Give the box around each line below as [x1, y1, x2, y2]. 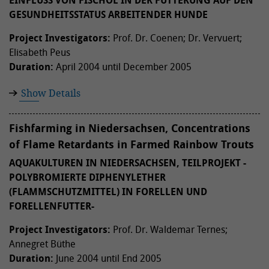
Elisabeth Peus [9, 46, 70, 59]
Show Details [21, 86, 80, 100]
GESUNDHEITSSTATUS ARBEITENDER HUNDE [9, 8, 208, 21]
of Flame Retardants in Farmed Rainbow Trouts [9, 137, 254, 152]
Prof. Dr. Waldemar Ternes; [110, 223, 228, 236]
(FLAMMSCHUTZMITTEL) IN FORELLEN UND [9, 185, 207, 198]
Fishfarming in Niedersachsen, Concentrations [9, 121, 250, 136]
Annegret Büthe [9, 237, 76, 250]
